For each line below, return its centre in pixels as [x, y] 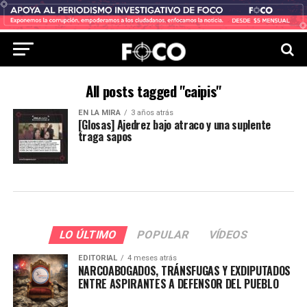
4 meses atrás [152, 258]
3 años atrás [152, 113]
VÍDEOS [228, 235]
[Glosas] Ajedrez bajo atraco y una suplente [174, 125]
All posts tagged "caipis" [153, 91]
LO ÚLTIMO [88, 235]
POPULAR [163, 235]
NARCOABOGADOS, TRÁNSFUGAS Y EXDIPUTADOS [184, 271]
